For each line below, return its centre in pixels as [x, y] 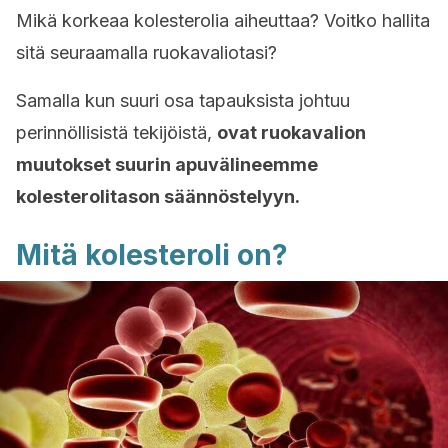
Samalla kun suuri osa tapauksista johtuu [183, 100]
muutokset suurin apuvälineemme [167, 164]
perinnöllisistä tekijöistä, [116, 132]
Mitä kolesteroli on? [152, 255]
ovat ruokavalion [291, 132]
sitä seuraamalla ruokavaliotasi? [146, 52]
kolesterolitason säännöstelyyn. [160, 196]
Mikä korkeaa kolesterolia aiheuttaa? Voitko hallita [223, 20]
